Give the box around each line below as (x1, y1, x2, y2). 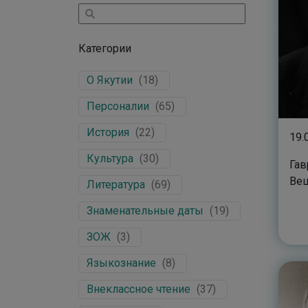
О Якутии (87, 74, 133, 87)
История (87, 126, 129, 139)
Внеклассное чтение (87, 283, 190, 296)
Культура (87, 152, 133, 165)
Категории (78, 42, 131, 55)
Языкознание (87, 256, 156, 269)
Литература (87, 178, 145, 191)
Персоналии (87, 100, 149, 113)
